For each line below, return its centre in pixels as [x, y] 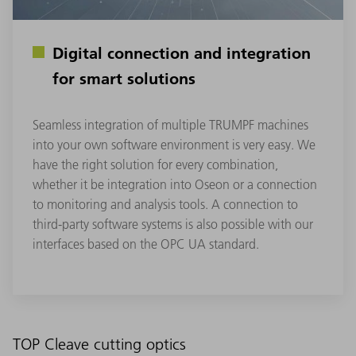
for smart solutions [124, 77]
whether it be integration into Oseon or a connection [175, 184]
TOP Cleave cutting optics [99, 344]
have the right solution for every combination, [155, 164]
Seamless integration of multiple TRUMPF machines [170, 124]
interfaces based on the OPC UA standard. [146, 244]
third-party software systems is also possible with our [173, 224]
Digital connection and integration [182, 52]
